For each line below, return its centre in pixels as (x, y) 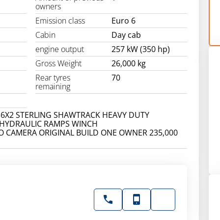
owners (48, 7)
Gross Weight (59, 64)
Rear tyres (53, 78)
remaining (53, 87)
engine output (60, 49)
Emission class (60, 21)
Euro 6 (123, 21)
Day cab (126, 35)
